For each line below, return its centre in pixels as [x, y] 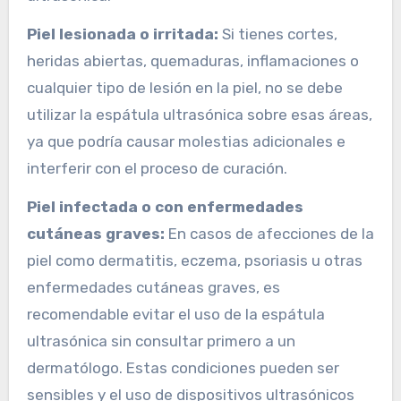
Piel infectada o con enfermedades [165, 207]
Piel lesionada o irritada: [122, 34]
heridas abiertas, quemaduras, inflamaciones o [192, 61]
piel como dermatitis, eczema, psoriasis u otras [194, 261]
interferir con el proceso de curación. [157, 169]
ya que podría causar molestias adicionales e [186, 142]
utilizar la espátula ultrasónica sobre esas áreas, [199, 115]
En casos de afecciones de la [269, 234]
